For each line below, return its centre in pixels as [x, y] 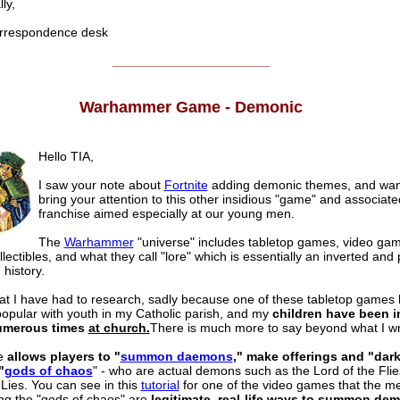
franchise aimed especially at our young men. [166, 214]
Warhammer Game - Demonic [191, 108]
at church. [119, 328]
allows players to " [63, 357]
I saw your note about [101, 185]
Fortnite [186, 185]
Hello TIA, [66, 157]
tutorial [160, 385]
